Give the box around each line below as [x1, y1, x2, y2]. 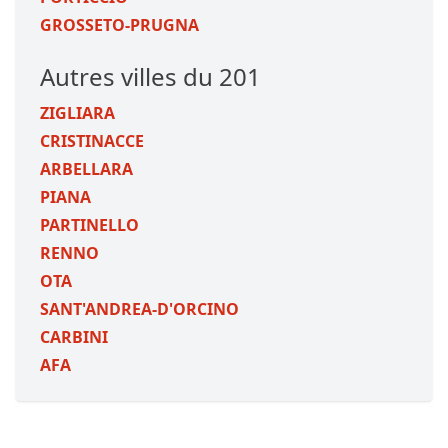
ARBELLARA [40, 158, 133, 180]
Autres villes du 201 [40, 60, 261, 93]
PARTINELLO [40, 214, 139, 236]
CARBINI [40, 326, 108, 348]
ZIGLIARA [40, 102, 115, 124]
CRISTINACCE [40, 130, 144, 152]
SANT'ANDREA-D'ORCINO [40, 298, 239, 320]
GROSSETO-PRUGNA [40, 14, 199, 36]
